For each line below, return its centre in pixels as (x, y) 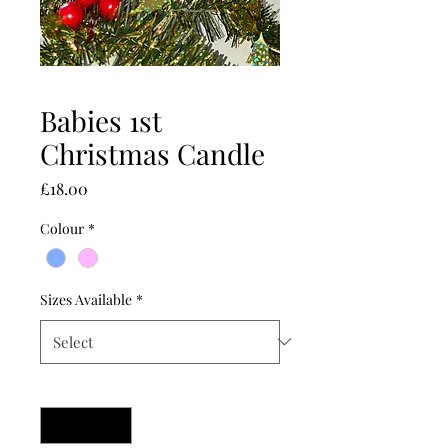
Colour (62, 228)
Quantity (67, 389)
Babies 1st (101, 120)
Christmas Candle (152, 153)
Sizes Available (86, 299)
